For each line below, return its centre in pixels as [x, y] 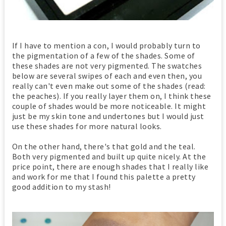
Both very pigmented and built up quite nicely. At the [109, 157]
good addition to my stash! [61, 187]
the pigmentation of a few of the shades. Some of [103, 56]
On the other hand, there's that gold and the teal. [104, 147]
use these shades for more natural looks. [87, 126]
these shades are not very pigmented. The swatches [107, 66]
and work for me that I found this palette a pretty [104, 177]
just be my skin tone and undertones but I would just [108, 116]
